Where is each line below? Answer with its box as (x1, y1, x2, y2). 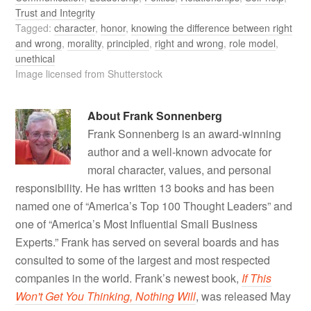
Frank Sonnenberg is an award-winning (87, 125, 282, 142)
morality (67, 35, 102, 50)
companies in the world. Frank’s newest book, (15, 269, 242, 286)
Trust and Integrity (15, 5, 96, 19)
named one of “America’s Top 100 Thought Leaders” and (15, 197, 293, 214)
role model (229, 35, 276, 50)
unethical (15, 51, 56, 65)
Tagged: (15, 20, 55, 35)
